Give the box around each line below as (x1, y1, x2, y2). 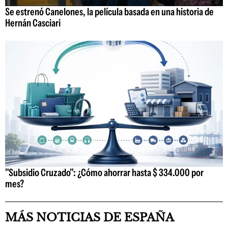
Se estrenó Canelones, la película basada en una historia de (5, 5, 214, 18)
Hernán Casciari (5, 16, 61, 29)
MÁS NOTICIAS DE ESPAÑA (5, 211, 174, 225)
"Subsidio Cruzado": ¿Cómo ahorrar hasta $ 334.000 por (5, 166, 204, 179)
